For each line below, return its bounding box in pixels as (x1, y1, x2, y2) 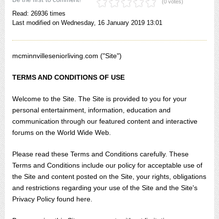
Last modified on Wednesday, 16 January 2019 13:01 (12, 19, 162, 26)
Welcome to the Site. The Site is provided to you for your (12, 95, 187, 103)
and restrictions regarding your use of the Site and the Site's (12, 184, 197, 192)
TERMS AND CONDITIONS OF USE (12, 73, 125, 81)
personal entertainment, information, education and (12, 106, 171, 114)
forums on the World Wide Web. (12, 129, 111, 136)
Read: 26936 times (12, 10, 66, 17)
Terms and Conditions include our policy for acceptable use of (12, 161, 202, 169)
